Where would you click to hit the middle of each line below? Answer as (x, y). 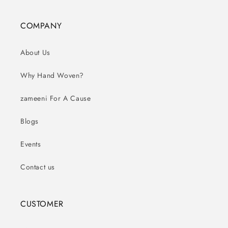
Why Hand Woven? (52, 76)
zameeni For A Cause (56, 98)
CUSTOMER (42, 204)
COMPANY (41, 26)
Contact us (38, 167)
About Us (35, 53)
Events (31, 144)
